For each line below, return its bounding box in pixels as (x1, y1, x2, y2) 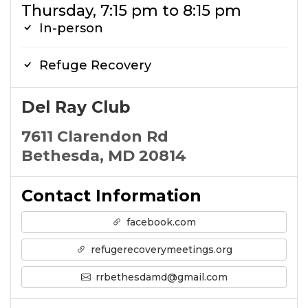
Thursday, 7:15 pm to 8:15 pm (21, 1, 241, 20)
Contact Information (21, 186, 201, 206)
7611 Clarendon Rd (21, 127, 168, 146)
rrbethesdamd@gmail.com (92, 271, 228, 283)
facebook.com (124, 216, 196, 228)
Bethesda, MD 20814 (21, 146, 186, 165)
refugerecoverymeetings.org (87, 243, 232, 256)
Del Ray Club (21, 97, 130, 117)
